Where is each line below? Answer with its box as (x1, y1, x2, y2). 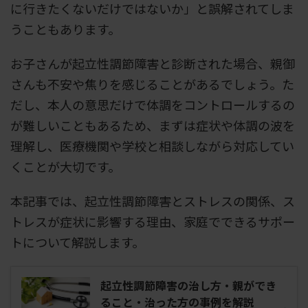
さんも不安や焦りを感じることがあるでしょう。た (10, 74, 294, 93)
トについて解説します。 (10, 232, 144, 251)
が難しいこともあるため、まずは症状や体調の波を (10, 115, 295, 134)
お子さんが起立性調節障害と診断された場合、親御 (10, 54, 295, 72)
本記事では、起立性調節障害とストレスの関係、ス (10, 191, 295, 210)
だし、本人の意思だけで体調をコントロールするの (10, 95, 295, 113)
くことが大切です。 (10, 157, 120, 175)
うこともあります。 (10, 19, 120, 38)
